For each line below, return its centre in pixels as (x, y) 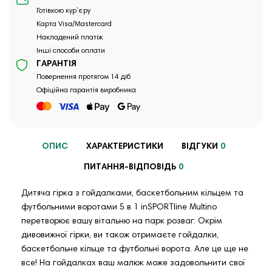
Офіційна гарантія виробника (86, 90)
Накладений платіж (70, 37)
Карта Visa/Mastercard (74, 24)
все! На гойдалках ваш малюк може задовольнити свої (133, 263)
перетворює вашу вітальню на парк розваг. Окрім (122, 221)
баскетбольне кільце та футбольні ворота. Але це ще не (135, 249)
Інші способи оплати (71, 51)
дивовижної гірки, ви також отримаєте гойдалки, (120, 235)
